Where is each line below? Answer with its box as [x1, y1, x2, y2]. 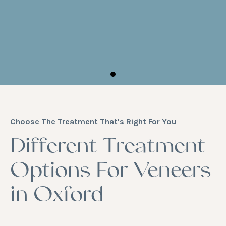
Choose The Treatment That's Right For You [10, 117, 176, 126]
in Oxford [10, 186, 103, 206]
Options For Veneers [10, 161, 211, 182]
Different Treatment [10, 137, 205, 157]
